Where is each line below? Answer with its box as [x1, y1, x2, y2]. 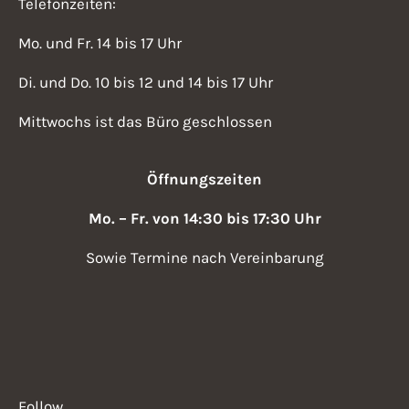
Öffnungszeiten [147, 170, 262, 188]
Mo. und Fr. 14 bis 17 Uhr [18, 34, 182, 52]
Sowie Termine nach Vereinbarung [85, 248, 324, 267]
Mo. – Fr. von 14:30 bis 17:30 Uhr [88, 209, 321, 227]
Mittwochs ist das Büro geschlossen [18, 112, 272, 131]
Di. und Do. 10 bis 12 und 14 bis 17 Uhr [18, 73, 273, 91]
